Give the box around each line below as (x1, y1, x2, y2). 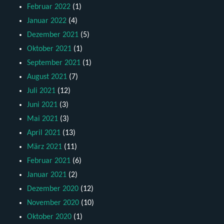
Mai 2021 (27, 115, 58, 123)
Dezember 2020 (27, 185, 79, 193)
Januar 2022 (27, 17, 67, 25)
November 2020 (27, 199, 79, 207)
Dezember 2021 (27, 31, 79, 39)
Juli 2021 (27, 87, 56, 95)
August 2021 (27, 73, 67, 81)
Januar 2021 (27, 171, 67, 179)
